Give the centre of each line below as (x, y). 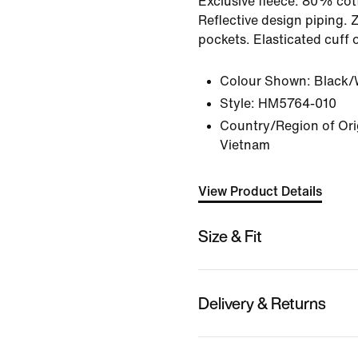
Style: (237, 103)
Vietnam (245, 145)
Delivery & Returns (262, 303)
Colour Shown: (265, 81)
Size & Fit (230, 236)
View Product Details (260, 191)
